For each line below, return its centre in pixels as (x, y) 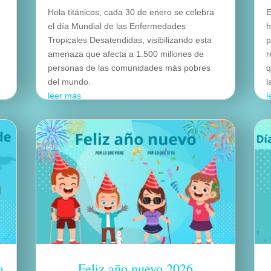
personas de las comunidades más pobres (129, 67)
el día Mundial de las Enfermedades (117, 26)
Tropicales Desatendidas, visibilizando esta (130, 40)
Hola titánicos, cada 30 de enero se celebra (131, 12)
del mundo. (70, 81)
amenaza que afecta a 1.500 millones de (126, 54)
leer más (65, 95)
